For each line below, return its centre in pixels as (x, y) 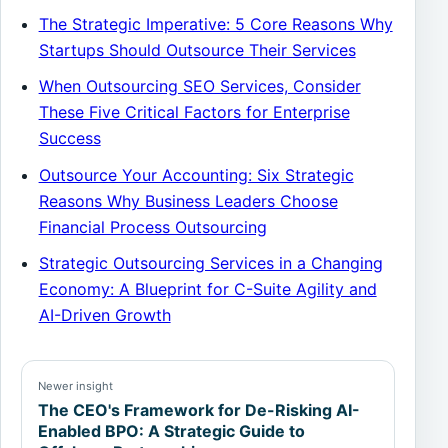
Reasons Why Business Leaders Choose (188, 200)
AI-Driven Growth (104, 314)
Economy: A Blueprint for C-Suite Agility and (207, 288)
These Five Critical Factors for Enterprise (194, 112)
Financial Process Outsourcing (152, 226)
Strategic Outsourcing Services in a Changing (210, 262)
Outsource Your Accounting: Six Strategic (196, 174)
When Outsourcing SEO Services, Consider (199, 86)
